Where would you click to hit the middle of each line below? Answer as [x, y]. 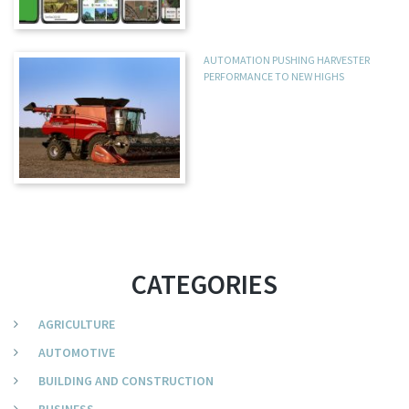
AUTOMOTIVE [77, 353]
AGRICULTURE [77, 325]
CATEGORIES [204, 284]
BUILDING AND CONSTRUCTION [126, 381]
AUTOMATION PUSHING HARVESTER [287, 60]
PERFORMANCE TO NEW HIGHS [274, 77]
